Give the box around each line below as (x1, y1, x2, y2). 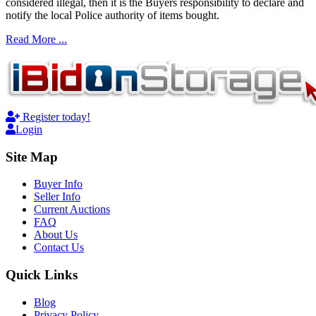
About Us (34, 229, 78, 241)
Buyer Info (34, 178, 83, 190)
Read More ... (6, 33, 67, 46)
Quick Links (6, 267, 78, 283)
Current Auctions (34, 203, 110, 216)
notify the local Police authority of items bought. (6, 9, 219, 22)
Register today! (20, 111, 90, 123)
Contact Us (34, 241, 84, 254)
